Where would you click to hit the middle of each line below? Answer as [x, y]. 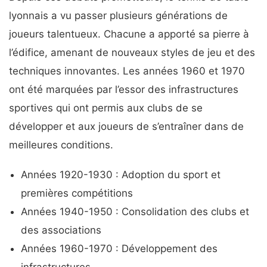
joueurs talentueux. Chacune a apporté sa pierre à [129, 34]
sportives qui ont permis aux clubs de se [106, 108]
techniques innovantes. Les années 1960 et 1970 [127, 71]
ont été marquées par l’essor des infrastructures [124, 89]
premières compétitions [77, 193]
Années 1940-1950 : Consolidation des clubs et [135, 212]
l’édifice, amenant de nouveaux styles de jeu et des [132, 52]
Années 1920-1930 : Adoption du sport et [121, 175]
